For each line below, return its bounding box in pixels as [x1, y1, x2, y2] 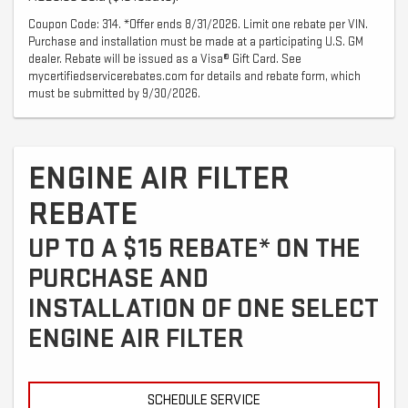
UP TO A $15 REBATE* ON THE [28, 231, 361, 265]
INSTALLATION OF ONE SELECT [28, 291, 379, 325]
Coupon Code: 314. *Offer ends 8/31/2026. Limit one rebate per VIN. [28, 16, 368, 32]
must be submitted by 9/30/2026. [28, 86, 200, 101]
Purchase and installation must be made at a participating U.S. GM [28, 34, 363, 49]
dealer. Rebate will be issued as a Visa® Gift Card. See [28, 51, 301, 66]
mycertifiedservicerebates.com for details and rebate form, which [28, 68, 361, 84]
